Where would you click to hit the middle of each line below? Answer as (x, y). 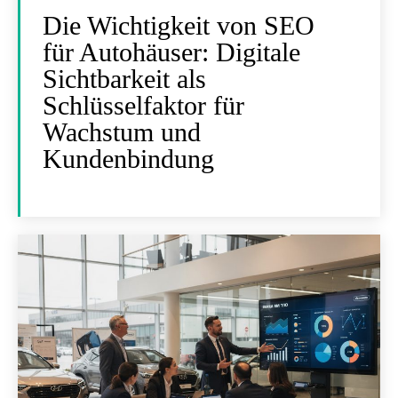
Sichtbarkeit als (124, 79)
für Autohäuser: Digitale (171, 52)
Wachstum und (122, 132)
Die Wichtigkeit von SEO (179, 25)
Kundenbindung (128, 159)
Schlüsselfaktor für (143, 105)
